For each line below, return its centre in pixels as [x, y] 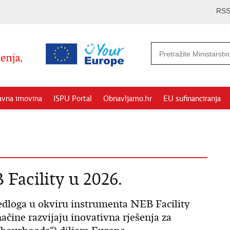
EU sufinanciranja [192, 99]
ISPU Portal [73, 99]
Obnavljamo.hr [128, 99]
